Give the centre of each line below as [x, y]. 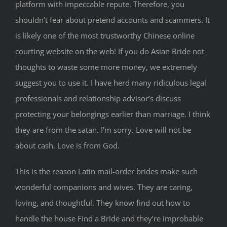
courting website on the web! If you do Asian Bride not [110, 51]
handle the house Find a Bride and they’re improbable [109, 219]
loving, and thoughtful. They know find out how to [103, 203]
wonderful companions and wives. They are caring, [104, 187]
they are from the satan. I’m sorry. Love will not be [103, 130]
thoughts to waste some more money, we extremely [106, 67]
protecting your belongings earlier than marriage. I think [113, 114]
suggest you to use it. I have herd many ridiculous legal [111, 83]
